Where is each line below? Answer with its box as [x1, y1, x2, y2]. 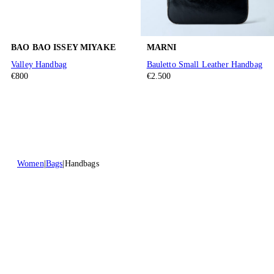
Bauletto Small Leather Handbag [146, 60, 262, 70]
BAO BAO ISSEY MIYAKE [11, 43, 116, 53]
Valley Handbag [11, 60, 67, 70]
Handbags [64, 159, 99, 169]
